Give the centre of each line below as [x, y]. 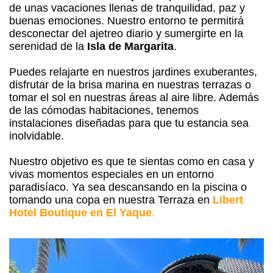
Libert [228, 200]
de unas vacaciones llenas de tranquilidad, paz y [127, 8]
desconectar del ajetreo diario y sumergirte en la [126, 33]
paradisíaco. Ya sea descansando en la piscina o [128, 187]
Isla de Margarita [129, 46]
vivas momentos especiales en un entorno [112, 174]
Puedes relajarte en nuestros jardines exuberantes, [133, 72]
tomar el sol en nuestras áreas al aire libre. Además [134, 97]
